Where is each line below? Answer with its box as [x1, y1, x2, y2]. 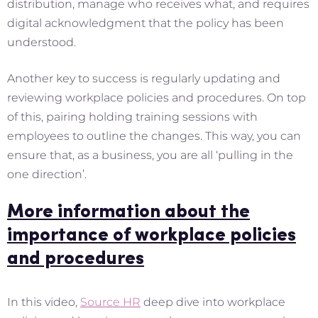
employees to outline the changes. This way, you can [7, 129, 301, 143]
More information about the [7, 203, 250, 223]
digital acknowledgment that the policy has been [7, 16, 284, 31]
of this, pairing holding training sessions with [7, 110, 258, 124]
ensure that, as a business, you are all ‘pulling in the [7, 148, 293, 163]
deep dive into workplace [141, 295, 285, 309]
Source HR [80, 295, 141, 309]
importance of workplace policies [7, 226, 296, 246]
